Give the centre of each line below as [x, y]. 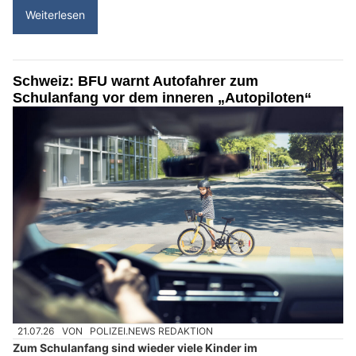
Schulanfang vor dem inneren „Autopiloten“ [162, 98]
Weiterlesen [55, 15]
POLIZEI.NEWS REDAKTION [152, 331]
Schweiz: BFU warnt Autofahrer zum [135, 81]
